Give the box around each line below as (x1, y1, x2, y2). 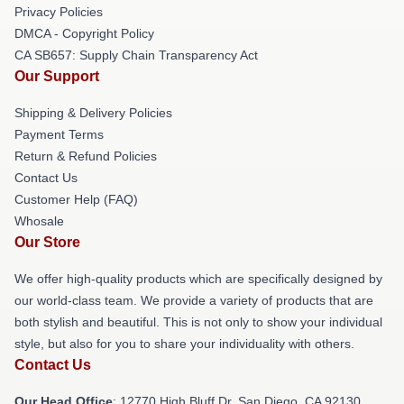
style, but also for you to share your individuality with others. (14, 336, 354, 351)
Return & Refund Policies (14, 149, 157, 163)
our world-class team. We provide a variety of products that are (14, 293, 373, 308)
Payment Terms (14, 127, 104, 142)
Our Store (14, 234, 80, 250)
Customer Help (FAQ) (14, 192, 138, 207)
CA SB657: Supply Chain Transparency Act (14, 48, 258, 62)
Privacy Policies (14, 5, 103, 19)
